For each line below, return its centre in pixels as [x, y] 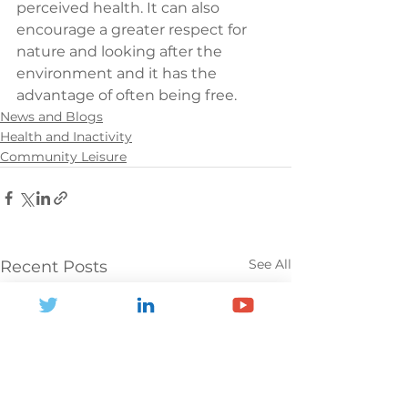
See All [270, 265]
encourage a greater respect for [133, 30]
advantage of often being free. [127, 96]
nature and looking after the [121, 52]
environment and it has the [118, 74]
